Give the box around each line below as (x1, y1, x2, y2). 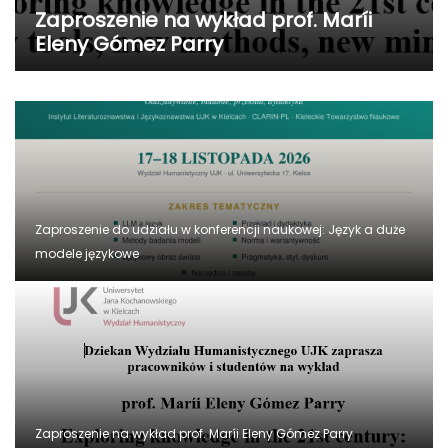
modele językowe (35, 244, 139, 262)
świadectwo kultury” (35, 29, 235, 58)
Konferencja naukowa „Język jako (35, 5, 370, 34)
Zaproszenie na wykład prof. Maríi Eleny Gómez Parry (35, 424, 353, 442)
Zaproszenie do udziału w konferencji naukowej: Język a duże (35, 220, 405, 238)
